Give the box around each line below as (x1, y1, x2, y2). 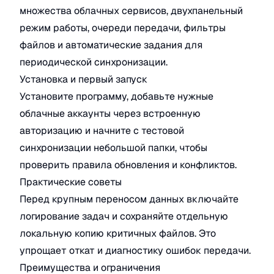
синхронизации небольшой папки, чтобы (20, 141, 207, 154)
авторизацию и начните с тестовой (20, 124, 184, 137)
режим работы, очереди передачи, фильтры (20, 21, 226, 34)
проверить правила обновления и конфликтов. (20, 158, 237, 171)
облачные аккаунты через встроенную (20, 107, 201, 120)
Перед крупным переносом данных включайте (20, 193, 239, 206)
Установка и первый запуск (20, 73, 147, 86)
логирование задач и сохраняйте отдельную (20, 210, 228, 223)
